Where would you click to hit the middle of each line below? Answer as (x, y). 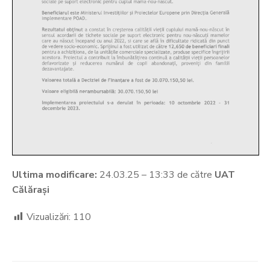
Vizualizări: (49, 217)
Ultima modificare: (55, 175)
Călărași (31, 190)
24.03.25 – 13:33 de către (156, 175)
